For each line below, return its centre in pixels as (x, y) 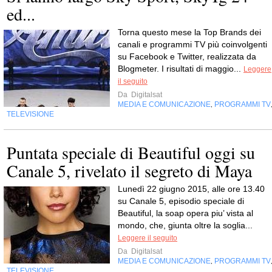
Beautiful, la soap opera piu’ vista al (185, 213)
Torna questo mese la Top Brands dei (189, 32)
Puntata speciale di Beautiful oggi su (131, 153)
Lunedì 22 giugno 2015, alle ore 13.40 (191, 189)
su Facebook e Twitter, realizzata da (187, 57)
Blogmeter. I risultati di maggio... (181, 69)
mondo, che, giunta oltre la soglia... (185, 226)
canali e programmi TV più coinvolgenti (192, 45)
